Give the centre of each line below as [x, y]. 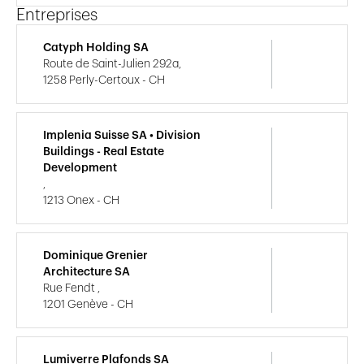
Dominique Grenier [95, 256]
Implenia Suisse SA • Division [122, 135]
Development [80, 168]
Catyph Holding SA [96, 48]
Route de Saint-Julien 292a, [112, 64]
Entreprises [57, 15]
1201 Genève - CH [88, 304]
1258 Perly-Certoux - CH [104, 80]
